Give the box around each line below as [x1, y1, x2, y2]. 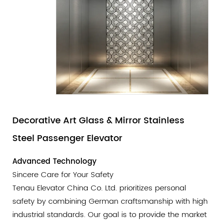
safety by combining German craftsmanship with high [12, 195, 208, 208]
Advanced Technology [12, 155, 97, 168]
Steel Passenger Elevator [12, 131, 122, 146]
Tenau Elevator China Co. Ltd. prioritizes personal [12, 182, 186, 195]
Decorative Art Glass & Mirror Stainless [12, 113, 184, 128]
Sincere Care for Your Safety [12, 169, 113, 182]
